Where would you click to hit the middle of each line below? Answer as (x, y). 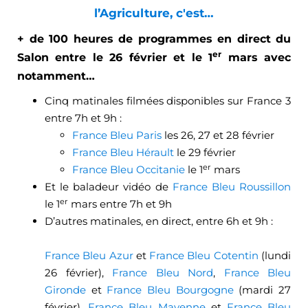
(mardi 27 (262, 290)
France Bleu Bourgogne (170, 290)
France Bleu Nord (163, 273)
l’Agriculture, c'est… (154, 13)
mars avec (256, 58)
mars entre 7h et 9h (120, 204)
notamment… (56, 76)
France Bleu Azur (89, 256)
